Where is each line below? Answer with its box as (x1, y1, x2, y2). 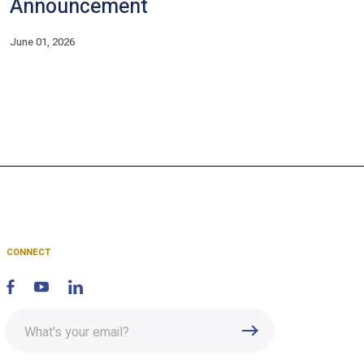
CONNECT (6, 245, 50, 260)
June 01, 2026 (10, 34, 75, 50)
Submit (263, 323, 306, 340)
